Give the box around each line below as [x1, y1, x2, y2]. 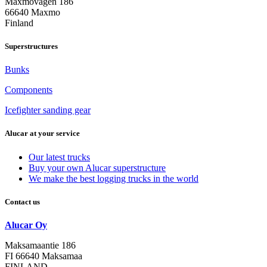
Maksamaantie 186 [5, 240, 76, 250]
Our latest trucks [29, 151, 90, 162]
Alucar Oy [5, 219, 47, 230]
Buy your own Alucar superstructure [29, 162, 166, 173]
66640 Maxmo [5, 7, 60, 17]
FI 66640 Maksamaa [5, 250, 82, 261]
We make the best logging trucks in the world [29, 173, 198, 184]
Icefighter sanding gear [5, 105, 91, 116]
